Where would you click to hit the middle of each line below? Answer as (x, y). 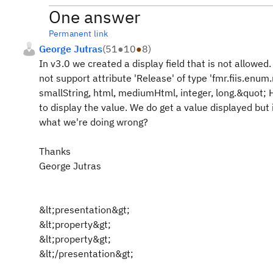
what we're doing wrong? (94, 122)
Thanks (55, 151)
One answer (94, 17)
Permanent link (79, 34)
